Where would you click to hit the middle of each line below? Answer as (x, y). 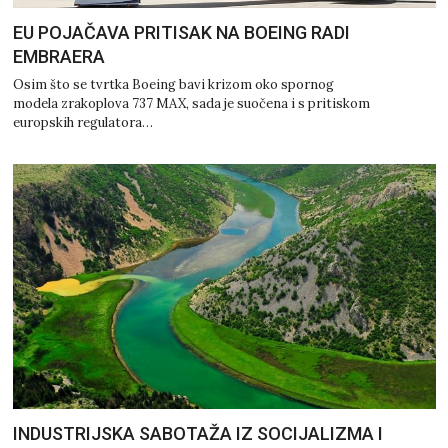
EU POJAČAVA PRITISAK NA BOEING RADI (181, 33)
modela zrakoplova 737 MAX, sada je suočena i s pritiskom (191, 104)
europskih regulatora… (82, 123)
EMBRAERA (58, 57)
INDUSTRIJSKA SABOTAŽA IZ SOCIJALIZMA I (197, 434)
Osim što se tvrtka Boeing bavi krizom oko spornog (173, 85)
